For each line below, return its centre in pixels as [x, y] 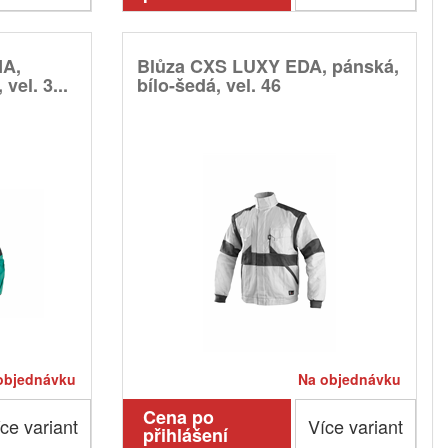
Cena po [178, 417]
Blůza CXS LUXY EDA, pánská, [267, 66]
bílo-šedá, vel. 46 [208, 85]
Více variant [355, 426]
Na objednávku [349, 379]
